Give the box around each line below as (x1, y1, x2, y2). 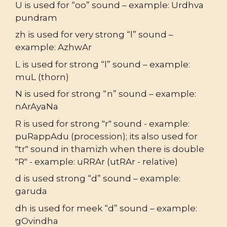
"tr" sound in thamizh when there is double (15, 143, 204, 154)
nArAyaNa (15, 101, 58, 112)
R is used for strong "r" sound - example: (15, 118, 190, 129)
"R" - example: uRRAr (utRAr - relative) (15, 156, 178, 167)
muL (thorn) (15, 71, 69, 82)
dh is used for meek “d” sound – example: (15, 203, 197, 213)
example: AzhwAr (15, 42, 92, 53)
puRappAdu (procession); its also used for (15, 131, 198, 141)
